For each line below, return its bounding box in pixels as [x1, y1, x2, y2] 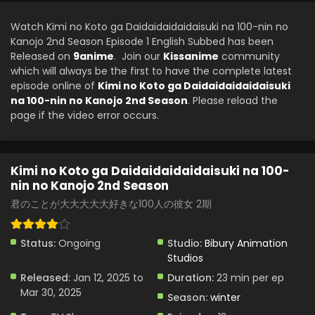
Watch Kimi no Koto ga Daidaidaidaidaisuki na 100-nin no [11, 20, 288, 34]
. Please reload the [188, 94, 278, 108]
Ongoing [56, 236, 101, 250]
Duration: [167, 271, 214, 285]
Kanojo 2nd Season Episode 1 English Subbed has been [11, 34, 274, 49]
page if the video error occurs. [11, 108, 159, 122]
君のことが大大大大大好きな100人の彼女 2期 [11, 197, 212, 211]
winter [210, 290, 240, 304]
